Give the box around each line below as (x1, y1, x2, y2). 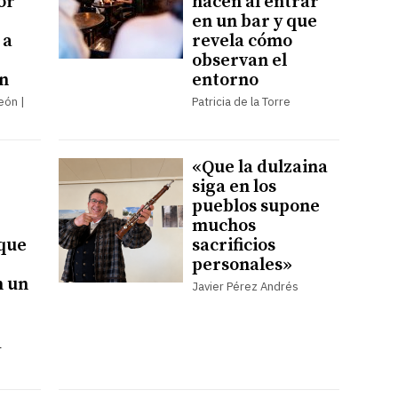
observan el (191, 49, 287, 72)
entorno (191, 68, 259, 92)
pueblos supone (191, 195, 320, 218)
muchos (191, 214, 256, 237)
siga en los (191, 175, 276, 198)
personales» (191, 253, 292, 276)
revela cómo (191, 29, 292, 52)
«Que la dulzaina (191, 155, 328, 179)
